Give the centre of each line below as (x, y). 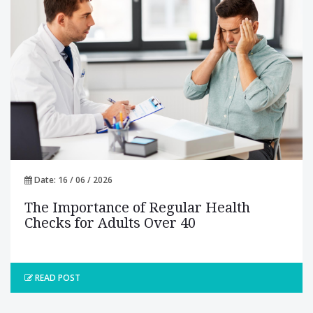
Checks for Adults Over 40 (110, 223)
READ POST (57, 277)
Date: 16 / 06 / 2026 (72, 180)
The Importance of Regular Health (137, 207)
